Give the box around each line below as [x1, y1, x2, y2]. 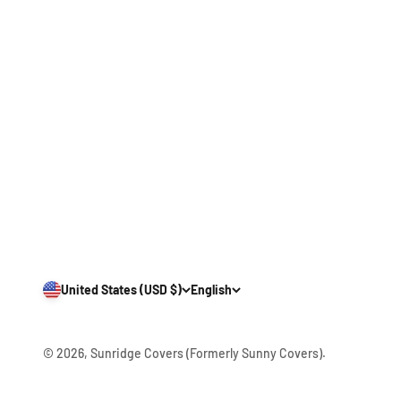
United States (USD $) [61, 282, 182, 298]
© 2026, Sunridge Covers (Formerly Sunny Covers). [43, 346, 326, 362]
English [191, 282, 232, 298]
